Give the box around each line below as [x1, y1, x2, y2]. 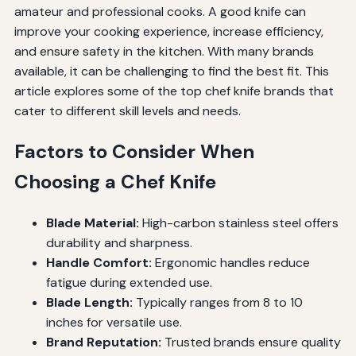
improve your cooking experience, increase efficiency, [14, 22, 323, 40]
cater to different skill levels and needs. [14, 102, 241, 119]
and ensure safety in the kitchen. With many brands [14, 42, 314, 60]
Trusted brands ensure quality [161, 333, 341, 350]
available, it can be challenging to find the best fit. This [14, 62, 329, 79]
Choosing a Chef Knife [14, 168, 216, 194]
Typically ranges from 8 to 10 [132, 293, 303, 311]
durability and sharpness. [45, 234, 192, 251]
